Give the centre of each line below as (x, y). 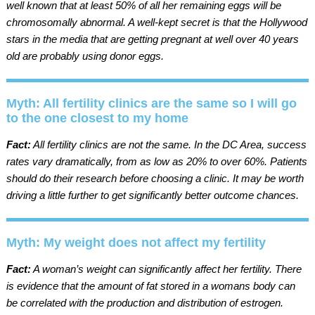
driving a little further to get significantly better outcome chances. (152, 195)
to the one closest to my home (97, 118)
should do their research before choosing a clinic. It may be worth (155, 178)
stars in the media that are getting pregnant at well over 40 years (152, 39)
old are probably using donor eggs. (85, 56)
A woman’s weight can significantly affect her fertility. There (166, 269)
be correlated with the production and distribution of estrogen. (144, 302)
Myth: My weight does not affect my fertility (136, 242)
